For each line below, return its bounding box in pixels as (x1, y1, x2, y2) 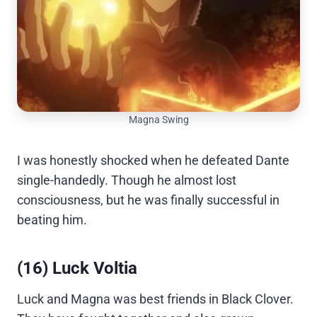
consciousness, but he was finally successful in (17, 192, 279, 208)
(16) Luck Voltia (17, 258, 137, 279)
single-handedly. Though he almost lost (17, 173, 236, 188)
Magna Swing (128, 114, 189, 127)
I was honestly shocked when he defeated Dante (17, 153, 289, 168)
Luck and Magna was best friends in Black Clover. (17, 292, 294, 307)
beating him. (17, 212, 87, 228)
